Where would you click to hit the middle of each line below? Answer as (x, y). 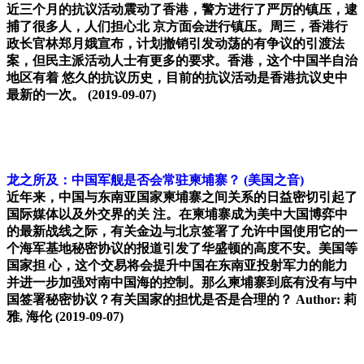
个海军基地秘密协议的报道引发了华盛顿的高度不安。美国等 (182, 249)
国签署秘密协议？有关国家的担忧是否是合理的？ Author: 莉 (182, 300)
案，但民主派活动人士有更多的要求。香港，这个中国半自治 (182, 61)
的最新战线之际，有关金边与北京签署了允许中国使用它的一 (182, 232)
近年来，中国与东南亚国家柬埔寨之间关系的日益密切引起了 (182, 197)
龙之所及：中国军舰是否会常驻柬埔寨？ (123, 180)
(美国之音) (274, 180)
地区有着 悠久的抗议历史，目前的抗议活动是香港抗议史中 (177, 78)
